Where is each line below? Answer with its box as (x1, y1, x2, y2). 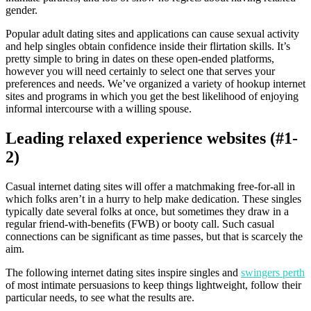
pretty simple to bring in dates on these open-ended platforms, (6, 52, 274, 65)
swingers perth (241, 266, 305, 278)
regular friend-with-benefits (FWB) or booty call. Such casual (6, 217, 274, 230)
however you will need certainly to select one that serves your (6, 65, 275, 77)
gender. (6, 3, 37, 16)
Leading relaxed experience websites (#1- (6, 128, 298, 147)
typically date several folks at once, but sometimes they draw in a (6, 205, 289, 217)
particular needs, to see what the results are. (6, 291, 194, 303)
